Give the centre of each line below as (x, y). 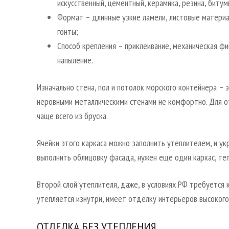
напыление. (75, 60)
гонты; (68, 32)
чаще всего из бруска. (72, 116)
